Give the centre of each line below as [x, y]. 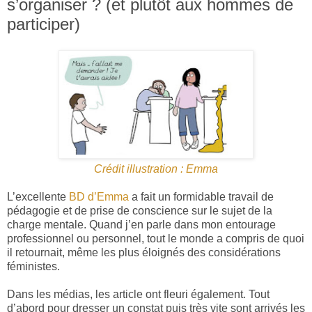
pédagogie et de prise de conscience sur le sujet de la [140, 211]
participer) [44, 24]
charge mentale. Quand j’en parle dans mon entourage [141, 225]
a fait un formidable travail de [201, 197]
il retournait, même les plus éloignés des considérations [144, 253]
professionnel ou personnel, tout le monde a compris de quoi [156, 239]
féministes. [33, 267]
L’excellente [37, 197]
